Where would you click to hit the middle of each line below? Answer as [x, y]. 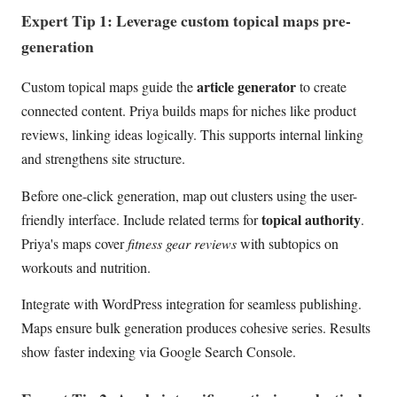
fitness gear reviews [182, 243]
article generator [246, 87]
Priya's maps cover [74, 243]
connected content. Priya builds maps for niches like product [189, 111]
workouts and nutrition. [86, 267]
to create [321, 87]
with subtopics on [288, 243]
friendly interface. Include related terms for [141, 219]
